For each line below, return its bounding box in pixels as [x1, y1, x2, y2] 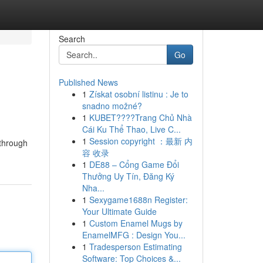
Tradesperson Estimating [89, 241, 182, 252]
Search [58, 33, 85, 45]
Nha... [82, 182, 104, 194]
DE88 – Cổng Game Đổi [89, 159, 179, 170]
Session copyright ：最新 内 [89, 135, 193, 147]
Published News [58, 76, 118, 88]
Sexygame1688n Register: [89, 194, 188, 205]
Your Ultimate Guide [82, 205, 157, 217]
